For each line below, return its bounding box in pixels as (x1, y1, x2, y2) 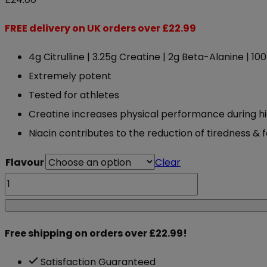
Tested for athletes (29, 88, 119, 103)
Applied (4, 194, 40, 208)
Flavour (5, 156, 44, 170)
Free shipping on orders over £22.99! (5, 226, 187, 241)
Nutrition (4, 213, 44, 227)
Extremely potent (29, 69, 111, 83)
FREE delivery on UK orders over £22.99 (5, 21, 196, 36)
